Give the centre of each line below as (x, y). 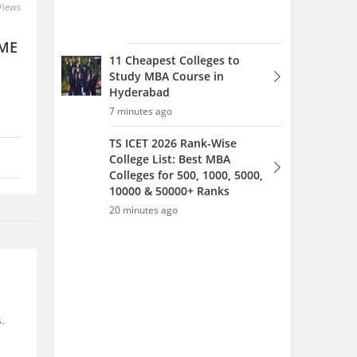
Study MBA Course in (167, 76)
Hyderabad (139, 92)
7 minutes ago (141, 111)
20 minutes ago (143, 210)
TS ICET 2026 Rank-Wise (173, 143)
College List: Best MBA (170, 159)
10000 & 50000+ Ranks (169, 191)
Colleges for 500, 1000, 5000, (186, 175)
